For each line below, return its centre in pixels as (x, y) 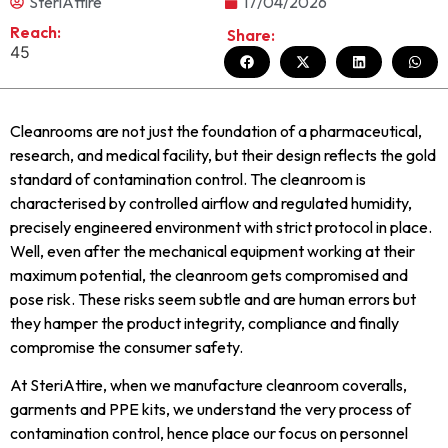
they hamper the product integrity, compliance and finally (204, 322)
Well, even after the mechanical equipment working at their (212, 250)
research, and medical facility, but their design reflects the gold (223, 154)
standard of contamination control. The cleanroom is (188, 178)
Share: (251, 35)
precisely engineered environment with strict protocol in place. (221, 226)
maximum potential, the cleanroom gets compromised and (209, 274)
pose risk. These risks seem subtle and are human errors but (213, 298)
